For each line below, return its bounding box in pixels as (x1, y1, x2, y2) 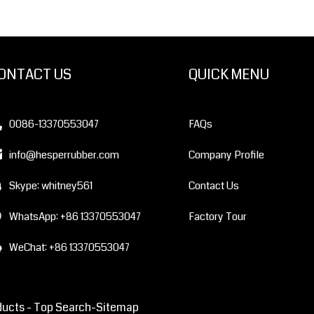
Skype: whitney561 (9, 178, 93, 194)
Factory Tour (188, 209, 247, 225)
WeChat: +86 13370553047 (9, 240, 130, 256)
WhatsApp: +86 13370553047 (9, 209, 142, 225)
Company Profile (188, 147, 264, 163)
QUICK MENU (188, 64, 269, 85)
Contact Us (188, 178, 239, 194)
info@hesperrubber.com (9, 147, 120, 163)
